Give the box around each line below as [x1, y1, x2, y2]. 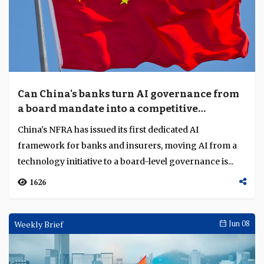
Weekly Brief [14, 219, 63, 230]
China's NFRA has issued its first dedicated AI [18, 124, 199, 135]
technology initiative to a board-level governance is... [18, 156, 234, 167]
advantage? [18, 117, 77, 130]
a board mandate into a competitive [18, 103, 198, 115]
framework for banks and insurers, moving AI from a [18, 140, 237, 151]
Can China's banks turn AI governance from [18, 88, 239, 100]
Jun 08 [227, 219, 250, 229]
